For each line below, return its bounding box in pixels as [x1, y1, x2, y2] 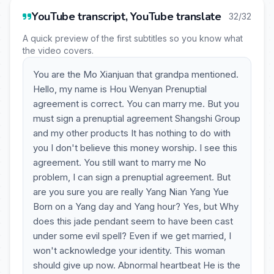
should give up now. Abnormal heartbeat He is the [33, 259, 240, 271]
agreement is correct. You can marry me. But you [33, 98, 239, 109]
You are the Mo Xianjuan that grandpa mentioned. [33, 68, 239, 80]
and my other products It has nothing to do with [33, 127, 231, 139]
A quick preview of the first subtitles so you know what [23, 33, 243, 43]
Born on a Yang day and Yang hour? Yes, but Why [33, 201, 239, 212]
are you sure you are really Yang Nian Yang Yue [33, 186, 229, 198]
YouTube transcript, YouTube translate [32, 9, 221, 24]
